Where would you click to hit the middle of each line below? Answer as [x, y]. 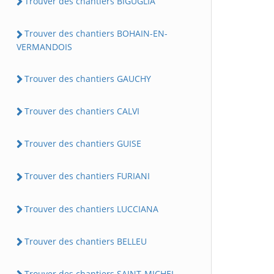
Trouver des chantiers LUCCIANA [91, 209]
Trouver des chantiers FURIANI [87, 176]
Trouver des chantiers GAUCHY [88, 78]
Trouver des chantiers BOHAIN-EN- [96, 34]
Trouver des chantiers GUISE [83, 144]
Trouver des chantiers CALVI [82, 111]
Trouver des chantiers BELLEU [86, 241]
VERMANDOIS [44, 46]
